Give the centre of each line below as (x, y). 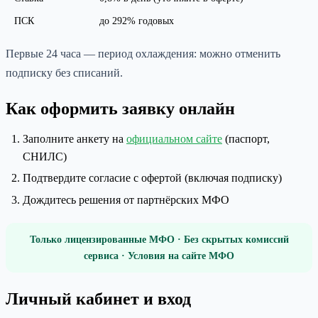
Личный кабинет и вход (98, 299)
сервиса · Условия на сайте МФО (159, 256)
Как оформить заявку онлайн (120, 108)
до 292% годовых (137, 21)
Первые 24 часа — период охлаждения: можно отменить (143, 53)
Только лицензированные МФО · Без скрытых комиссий (159, 240)
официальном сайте (174, 138)
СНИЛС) (45, 156)
